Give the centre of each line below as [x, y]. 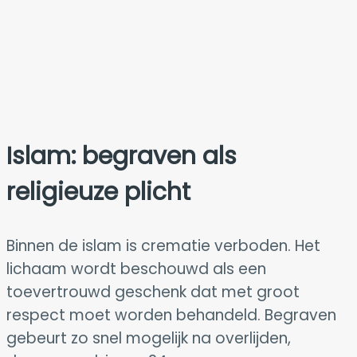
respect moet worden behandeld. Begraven [171, 315]
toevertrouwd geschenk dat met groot [153, 292]
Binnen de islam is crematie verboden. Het [163, 245]
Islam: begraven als [122, 156]
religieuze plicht [98, 192]
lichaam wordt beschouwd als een [136, 269]
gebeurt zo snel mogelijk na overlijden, [149, 338]
